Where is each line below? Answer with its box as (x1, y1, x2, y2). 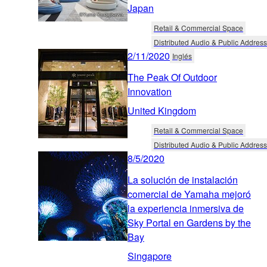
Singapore (128, 249, 172, 263)
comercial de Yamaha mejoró (128, 187, 251, 201)
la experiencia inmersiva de (128, 201, 244, 216)
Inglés (172, 51, 192, 61)
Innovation (128, 85, 172, 99)
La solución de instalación (128, 173, 238, 187)
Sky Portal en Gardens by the (128, 216, 251, 230)
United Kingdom (128, 104, 196, 118)
